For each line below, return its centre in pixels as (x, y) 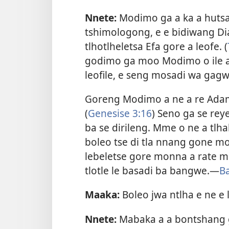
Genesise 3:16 (120, 113)
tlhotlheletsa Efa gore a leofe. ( (156, 46)
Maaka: (102, 195)
